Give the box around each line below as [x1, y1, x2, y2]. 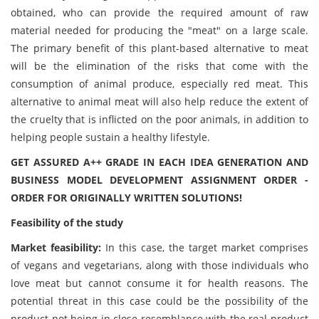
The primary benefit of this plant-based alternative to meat [11, 41, 308, 55]
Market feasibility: [11, 241, 105, 254]
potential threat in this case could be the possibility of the [11, 294, 308, 308]
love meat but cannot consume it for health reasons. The [11, 276, 308, 290]
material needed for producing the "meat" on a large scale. [11, 23, 308, 37]
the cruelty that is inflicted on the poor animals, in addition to [11, 113, 308, 126]
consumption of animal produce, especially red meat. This [11, 77, 308, 90]
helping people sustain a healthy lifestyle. [11, 130, 210, 144]
